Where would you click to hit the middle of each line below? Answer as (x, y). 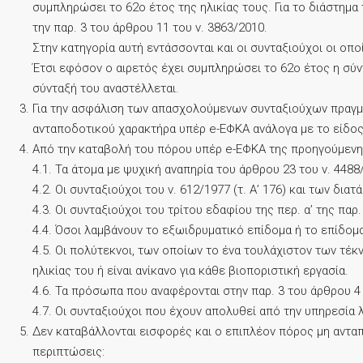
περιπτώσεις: (68, 352)
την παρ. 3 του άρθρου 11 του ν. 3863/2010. (150, 28)
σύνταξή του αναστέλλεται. (106, 88)
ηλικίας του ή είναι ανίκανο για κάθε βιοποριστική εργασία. (190, 271)
